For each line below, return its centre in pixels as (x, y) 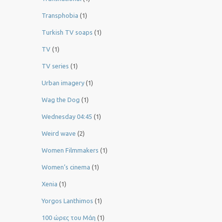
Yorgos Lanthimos (67, 201)
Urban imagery (63, 83)
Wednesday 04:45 (67, 117)
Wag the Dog (61, 100)
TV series (55, 66)
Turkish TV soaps (67, 32)
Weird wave (59, 134)
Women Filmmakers (70, 150)
